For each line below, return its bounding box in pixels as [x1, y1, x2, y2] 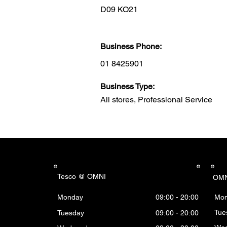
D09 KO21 [100, 5, 138, 14]
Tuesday [57, 209, 84, 217]
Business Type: [100, 82, 155, 91]
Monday [57, 193, 83, 201]
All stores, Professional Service [100, 95, 212, 104]
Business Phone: [100, 42, 162, 51]
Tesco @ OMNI [57, 172, 106, 180]
